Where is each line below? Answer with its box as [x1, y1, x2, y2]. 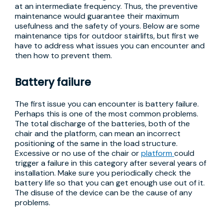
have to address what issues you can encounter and [15, 40, 205, 51]
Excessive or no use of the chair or [15, 148, 141, 158]
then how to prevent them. [15, 50, 112, 61]
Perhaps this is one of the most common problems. [15, 109, 198, 119]
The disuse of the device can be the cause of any [15, 187, 192, 198]
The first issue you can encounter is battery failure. [15, 99, 199, 109]
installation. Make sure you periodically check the [15, 168, 191, 178]
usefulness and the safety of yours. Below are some [15, 21, 200, 31]
